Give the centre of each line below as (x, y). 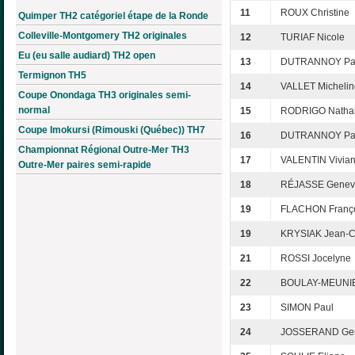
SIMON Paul (307, 308)
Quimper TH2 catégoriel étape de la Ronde (113, 15)
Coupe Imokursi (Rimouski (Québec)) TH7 (112, 130)
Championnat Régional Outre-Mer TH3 (104, 149)
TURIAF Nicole (313, 38)
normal (34, 110)
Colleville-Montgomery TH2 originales (103, 35)
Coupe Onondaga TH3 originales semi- (105, 95)
